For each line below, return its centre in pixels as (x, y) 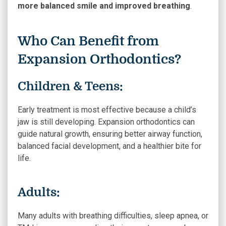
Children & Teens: (70, 86)
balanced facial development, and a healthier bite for (109, 146)
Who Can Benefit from (88, 41)
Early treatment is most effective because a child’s (107, 110)
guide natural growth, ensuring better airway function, (110, 134)
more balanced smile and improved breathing (104, 6)
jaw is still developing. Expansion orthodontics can (106, 122)
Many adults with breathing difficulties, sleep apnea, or (113, 216)
